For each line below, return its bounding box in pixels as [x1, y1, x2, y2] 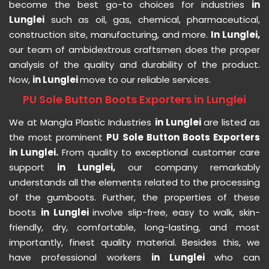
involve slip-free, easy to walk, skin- [92, 206, 260, 219]
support [9, 161, 58, 174]
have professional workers [9, 251, 151, 264]
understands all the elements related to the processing [9, 176, 260, 189]
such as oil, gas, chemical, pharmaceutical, [44, 13, 260, 26]
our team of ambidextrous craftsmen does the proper [9, 43, 260, 56]
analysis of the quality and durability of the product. [9, 58, 260, 71]
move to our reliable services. [80, 73, 211, 86]
